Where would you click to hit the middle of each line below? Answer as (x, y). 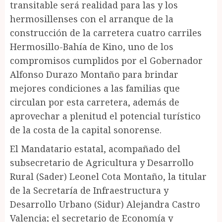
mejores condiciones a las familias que (95, 88)
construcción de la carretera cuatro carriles (106, 32)
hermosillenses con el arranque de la (92, 19)
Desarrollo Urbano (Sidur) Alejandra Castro (105, 204)
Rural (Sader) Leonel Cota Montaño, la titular (108, 176)
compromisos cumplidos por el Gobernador (106, 60)
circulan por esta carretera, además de (95, 102)
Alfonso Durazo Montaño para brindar (94, 74)
